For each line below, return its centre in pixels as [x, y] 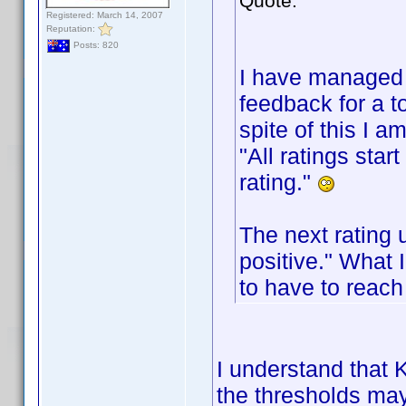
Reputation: [72, 28]
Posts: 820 [95, 45]
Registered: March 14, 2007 [105, 15]
